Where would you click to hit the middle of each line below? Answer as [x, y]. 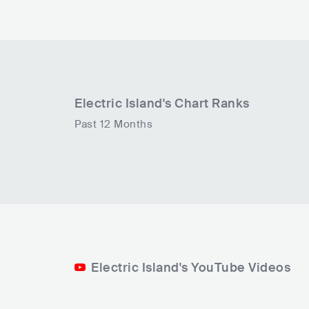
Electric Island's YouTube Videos [191, 268]
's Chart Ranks [206, 104]
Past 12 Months [113, 124]
